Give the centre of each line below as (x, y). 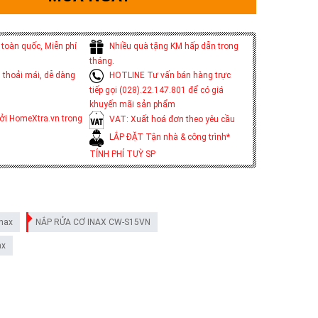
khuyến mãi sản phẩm (132, 104)
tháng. (102, 61)
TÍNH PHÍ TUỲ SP (122, 154)
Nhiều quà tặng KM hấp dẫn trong (173, 46)
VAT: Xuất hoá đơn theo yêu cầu (171, 120)
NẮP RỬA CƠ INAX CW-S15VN (93, 222)
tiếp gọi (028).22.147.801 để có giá (157, 90)
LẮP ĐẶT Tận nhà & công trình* (169, 137)
